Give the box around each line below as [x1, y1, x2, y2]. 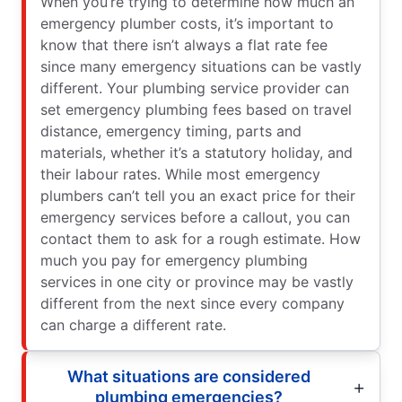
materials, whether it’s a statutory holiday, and [40, 144, 353, 162]
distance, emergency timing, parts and [40, 122, 301, 141]
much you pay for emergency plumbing [40, 251, 308, 270]
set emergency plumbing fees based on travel [40, 100, 352, 119]
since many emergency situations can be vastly [40, 57, 362, 76]
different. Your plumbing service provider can [40, 79, 349, 98]
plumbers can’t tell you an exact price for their [40, 187, 355, 205]
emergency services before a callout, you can [40, 208, 350, 227]
